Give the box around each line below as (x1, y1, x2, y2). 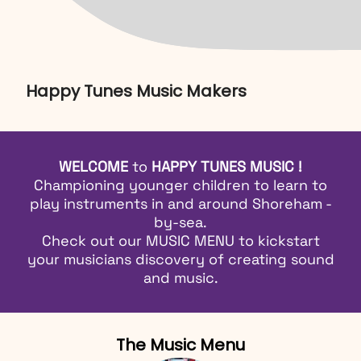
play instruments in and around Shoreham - (29, 193, 332, 213)
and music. (143, 268, 218, 287)
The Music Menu (116, 333, 245, 356)
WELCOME (59, 156, 132, 176)
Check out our (41, 230, 146, 250)
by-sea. (154, 212, 207, 231)
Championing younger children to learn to (34, 175, 327, 194)
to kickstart (238, 230, 320, 250)
